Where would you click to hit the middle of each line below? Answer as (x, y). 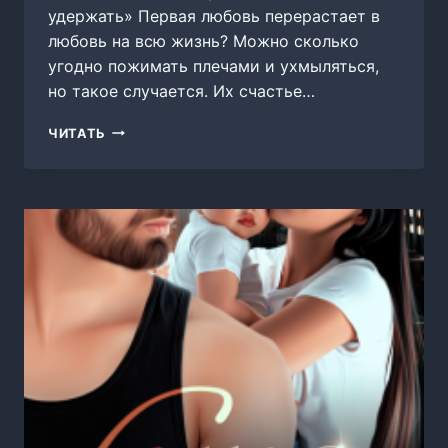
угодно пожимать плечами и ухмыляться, (213, 65)
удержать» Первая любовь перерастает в (214, 15)
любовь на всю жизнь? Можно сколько (203, 40)
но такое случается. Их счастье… (181, 90)
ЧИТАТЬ (77, 133)
